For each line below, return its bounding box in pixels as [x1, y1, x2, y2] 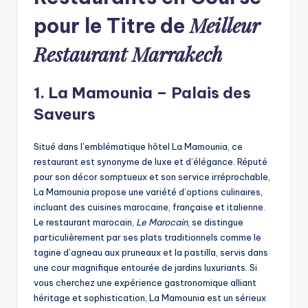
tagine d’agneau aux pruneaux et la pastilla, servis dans [34, 247, 268, 258]
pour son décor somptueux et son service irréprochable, [34, 171, 270, 183]
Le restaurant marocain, [34, 217, 136, 228]
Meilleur [190, 12, 260, 38]
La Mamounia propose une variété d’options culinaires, [34, 186, 263, 198]
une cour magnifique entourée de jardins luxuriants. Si [34, 262, 257, 274]
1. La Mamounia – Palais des [34, 83, 251, 103]
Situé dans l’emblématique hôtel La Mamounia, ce [34, 141, 243, 153]
